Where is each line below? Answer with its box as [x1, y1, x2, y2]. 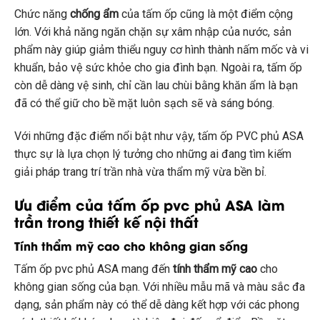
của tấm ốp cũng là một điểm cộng [119, 6, 293, 21]
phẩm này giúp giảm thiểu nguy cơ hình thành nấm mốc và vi [14, 42, 309, 56]
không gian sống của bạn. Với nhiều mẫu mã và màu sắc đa [14, 280, 305, 294]
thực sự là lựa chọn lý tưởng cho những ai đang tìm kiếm [14, 146, 291, 161]
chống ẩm [70, 6, 119, 21]
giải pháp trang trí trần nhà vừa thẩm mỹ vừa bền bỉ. [14, 164, 266, 179]
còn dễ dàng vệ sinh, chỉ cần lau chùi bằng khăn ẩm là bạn [14, 78, 298, 92]
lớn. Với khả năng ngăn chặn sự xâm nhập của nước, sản [14, 24, 291, 39]
